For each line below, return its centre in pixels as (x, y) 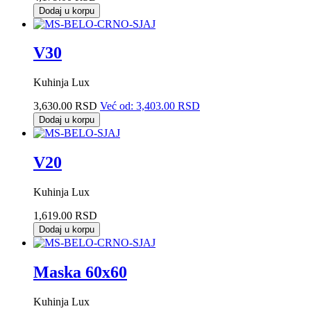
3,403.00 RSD (168, 106)
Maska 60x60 (80, 272)
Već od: (117, 106)
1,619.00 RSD (65, 216)
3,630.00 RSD (65, 106)
